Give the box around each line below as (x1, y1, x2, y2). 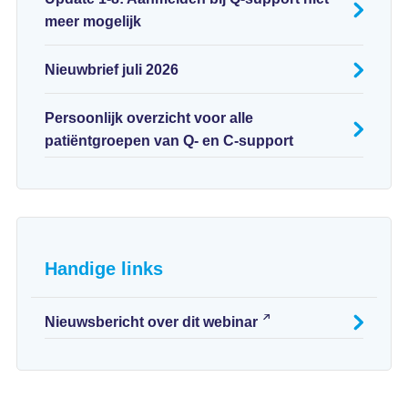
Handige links (44, 259, 163, 279)
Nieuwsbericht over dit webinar (44, 314, 258, 330)
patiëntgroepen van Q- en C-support (44, 133, 293, 148)
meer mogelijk (44, 14, 141, 29)
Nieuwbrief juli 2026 (44, 62, 178, 77)
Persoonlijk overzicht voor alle (44, 110, 253, 126)
